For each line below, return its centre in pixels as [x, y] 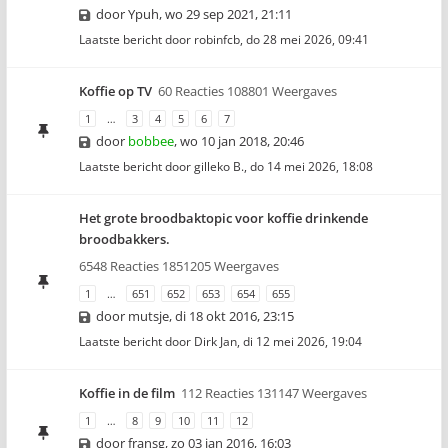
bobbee [151, 141]
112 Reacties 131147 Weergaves [274, 393]
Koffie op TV [115, 91]
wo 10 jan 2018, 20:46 [242, 141]
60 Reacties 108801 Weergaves [247, 91]
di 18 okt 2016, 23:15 [234, 316]
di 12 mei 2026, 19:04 [302, 341]
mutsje [148, 316]
